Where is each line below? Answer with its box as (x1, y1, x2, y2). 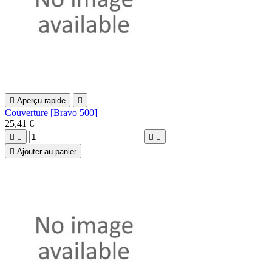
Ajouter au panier (17, 146, 76, 156)
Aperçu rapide (17, 95, 66, 105)
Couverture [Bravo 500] (5, 107, 97, 118)
